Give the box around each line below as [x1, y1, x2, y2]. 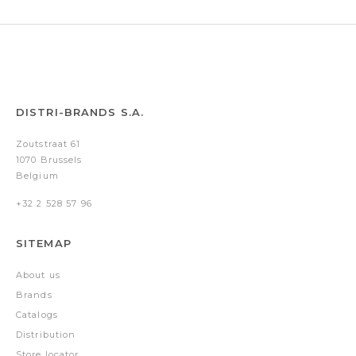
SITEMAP [16, 236, 72, 250]
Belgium [16, 169, 59, 181]
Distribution [16, 328, 76, 340]
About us [16, 269, 60, 281]
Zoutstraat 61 [16, 137, 81, 149]
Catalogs [16, 308, 58, 320]
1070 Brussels [16, 153, 83, 165]
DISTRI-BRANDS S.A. [16, 105, 145, 118]
